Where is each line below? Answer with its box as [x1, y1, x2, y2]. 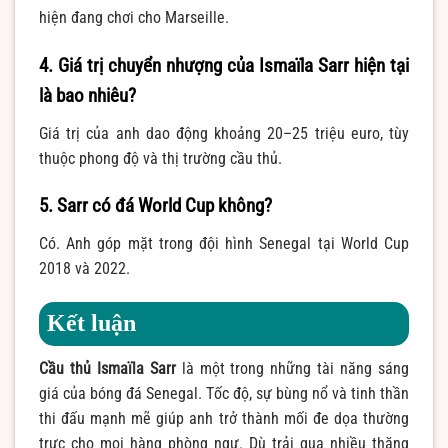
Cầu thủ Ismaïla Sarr [39, 358, 176, 378]
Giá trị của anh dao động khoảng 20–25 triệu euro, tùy [39, 123, 409, 143]
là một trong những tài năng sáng [175, 358, 410, 378]
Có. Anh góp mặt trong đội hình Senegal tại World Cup [39, 233, 409, 253]
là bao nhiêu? [39, 84, 136, 108]
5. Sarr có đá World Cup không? [39, 194, 272, 218]
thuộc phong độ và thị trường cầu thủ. [39, 148, 282, 168]
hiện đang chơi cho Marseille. [39, 8, 229, 28]
